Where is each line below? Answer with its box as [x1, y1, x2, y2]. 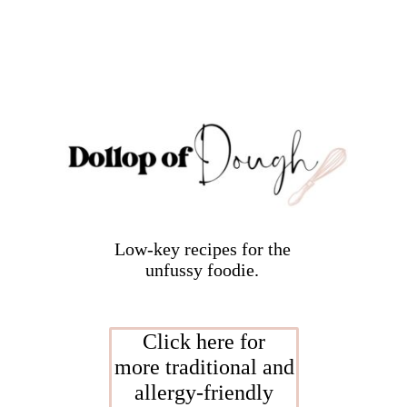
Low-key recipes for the [114, 239, 291, 259]
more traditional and [114, 355, 294, 380]
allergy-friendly [134, 381, 274, 405]
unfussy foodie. [145, 260, 260, 280]
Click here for [143, 330, 266, 354]
